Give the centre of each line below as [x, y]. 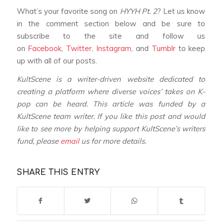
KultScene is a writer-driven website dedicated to [111, 79]
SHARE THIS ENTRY [58, 173]
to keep [190, 48]
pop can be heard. [55, 104]
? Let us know [181, 11]
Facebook [45, 48]
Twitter [79, 48]
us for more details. [112, 141]
